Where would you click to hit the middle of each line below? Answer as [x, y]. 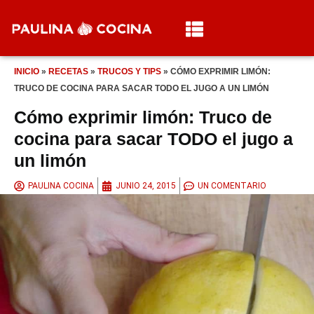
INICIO [27, 71]
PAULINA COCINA [61, 186]
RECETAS [68, 71]
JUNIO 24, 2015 [146, 186]
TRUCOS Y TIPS [129, 71]
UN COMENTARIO [232, 186]
